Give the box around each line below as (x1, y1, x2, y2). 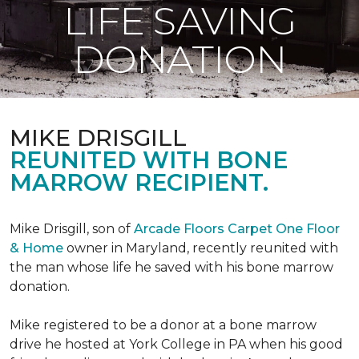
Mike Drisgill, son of (10, 221, 134, 236)
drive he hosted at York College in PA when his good (10, 337, 343, 352)
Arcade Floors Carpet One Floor (134, 221, 340, 236)
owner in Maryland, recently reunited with (63, 240, 338, 256)
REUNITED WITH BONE (10, 146, 288, 174)
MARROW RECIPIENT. (10, 168, 268, 196)
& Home (10, 240, 63, 256)
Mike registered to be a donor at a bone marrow (10, 317, 317, 333)
